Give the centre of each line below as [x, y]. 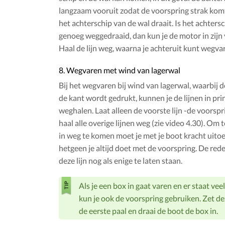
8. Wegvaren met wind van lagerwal [120, 70]
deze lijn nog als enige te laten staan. [121, 161]
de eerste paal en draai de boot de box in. [148, 211]
